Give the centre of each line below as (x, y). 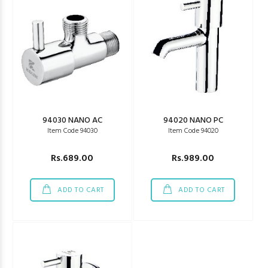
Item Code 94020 (193, 131)
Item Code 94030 (72, 131)
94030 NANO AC (72, 121)
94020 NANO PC (193, 121)
